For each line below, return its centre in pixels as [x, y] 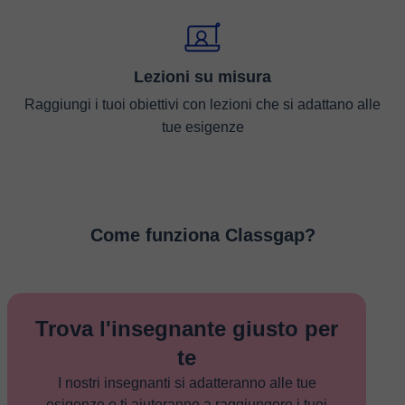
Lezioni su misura [202, 77]
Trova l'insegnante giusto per [187, 329]
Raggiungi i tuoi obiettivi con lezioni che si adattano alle [202, 104]
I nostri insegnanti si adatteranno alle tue [187, 383]
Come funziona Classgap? [202, 235]
